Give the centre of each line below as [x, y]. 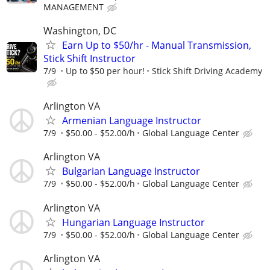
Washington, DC [80, 31]
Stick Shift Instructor [89, 59]
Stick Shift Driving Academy [207, 71]
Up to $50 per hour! [105, 71]
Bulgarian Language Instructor [131, 171]
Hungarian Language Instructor [133, 222]
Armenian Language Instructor [132, 121]
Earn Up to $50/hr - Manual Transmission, [157, 46]
